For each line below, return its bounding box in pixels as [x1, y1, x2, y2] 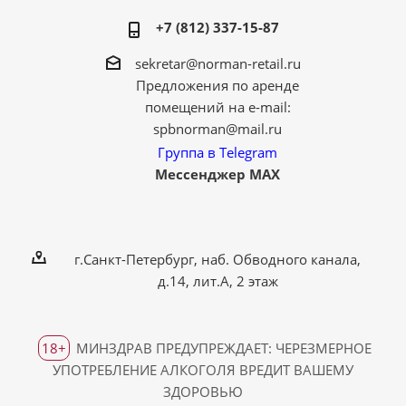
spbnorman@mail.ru [153, 120, 282, 138]
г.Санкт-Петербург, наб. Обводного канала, [74, 249, 361, 268]
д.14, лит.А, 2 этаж [157, 271, 278, 290]
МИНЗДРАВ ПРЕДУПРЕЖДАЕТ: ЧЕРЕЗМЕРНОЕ [72, 338, 372, 357]
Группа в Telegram [158, 142, 277, 161]
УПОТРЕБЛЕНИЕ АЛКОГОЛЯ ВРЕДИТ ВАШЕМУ [53, 360, 353, 379]
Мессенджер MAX [155, 164, 280, 183]
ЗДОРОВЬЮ [163, 382, 243, 401]
